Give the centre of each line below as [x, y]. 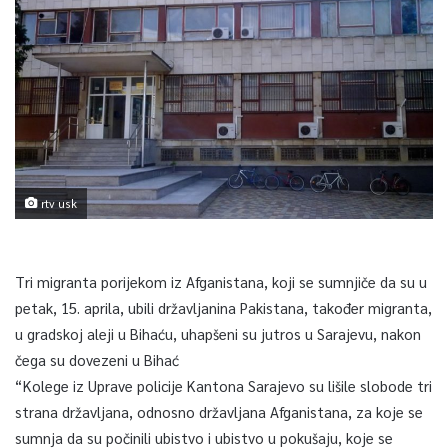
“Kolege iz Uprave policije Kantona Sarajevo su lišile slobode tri [223, 385]
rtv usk [57, 203]
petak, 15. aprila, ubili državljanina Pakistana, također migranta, [223, 307]
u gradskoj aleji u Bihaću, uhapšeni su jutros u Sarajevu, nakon [218, 333]
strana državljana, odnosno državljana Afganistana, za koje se [219, 411]
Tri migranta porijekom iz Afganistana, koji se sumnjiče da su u [221, 281]
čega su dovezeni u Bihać [97, 359]
